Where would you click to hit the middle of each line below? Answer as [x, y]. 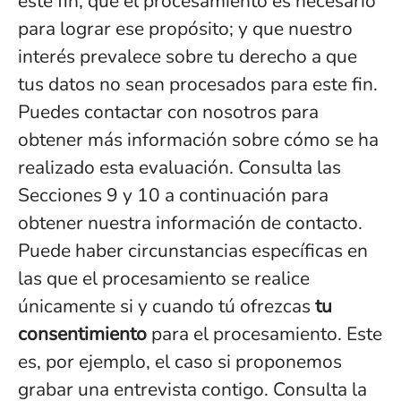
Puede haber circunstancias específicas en [193, 251]
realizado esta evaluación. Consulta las [179, 167]
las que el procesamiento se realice [164, 278]
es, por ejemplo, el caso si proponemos [180, 362]
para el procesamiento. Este [264, 334]
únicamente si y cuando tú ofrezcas [166, 306]
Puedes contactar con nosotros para [168, 112]
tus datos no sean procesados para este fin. [198, 84]
